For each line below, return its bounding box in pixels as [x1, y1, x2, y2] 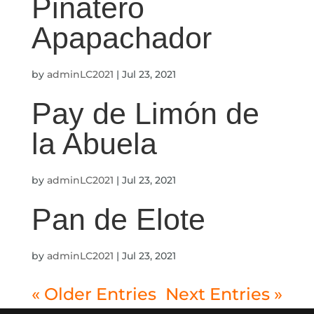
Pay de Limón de [31, 97, 259, 130]
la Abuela [31, 127, 157, 161]
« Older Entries [31, 284, 156, 304]
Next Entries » [165, 284, 283, 304]
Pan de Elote [31, 203, 205, 236]
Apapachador [31, 21, 212, 55]
